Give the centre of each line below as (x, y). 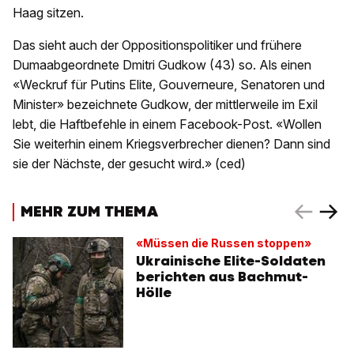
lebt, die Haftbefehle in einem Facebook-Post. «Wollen (167, 124)
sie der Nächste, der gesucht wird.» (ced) (129, 164)
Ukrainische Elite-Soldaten (231, 261)
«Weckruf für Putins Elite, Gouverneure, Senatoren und (169, 85)
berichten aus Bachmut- (222, 277)
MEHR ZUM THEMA (90, 211)
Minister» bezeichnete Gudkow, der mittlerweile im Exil (165, 105)
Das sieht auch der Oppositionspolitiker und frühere (157, 45)
